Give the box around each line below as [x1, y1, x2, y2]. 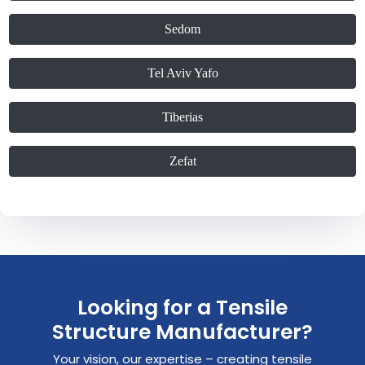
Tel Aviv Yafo [147, 66, 218, 81]
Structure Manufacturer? [52, 318, 313, 347]
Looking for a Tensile [77, 293, 288, 323]
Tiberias [162, 110, 203, 125]
